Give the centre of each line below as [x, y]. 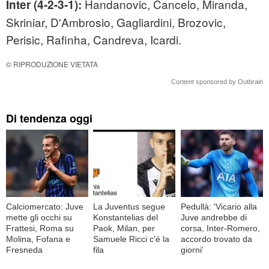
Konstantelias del [126, 217]
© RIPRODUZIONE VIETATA [52, 64]
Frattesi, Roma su [40, 228]
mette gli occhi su [39, 217]
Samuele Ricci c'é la [131, 239]
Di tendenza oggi [49, 119]
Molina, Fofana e [38, 239]
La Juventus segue [129, 206]
